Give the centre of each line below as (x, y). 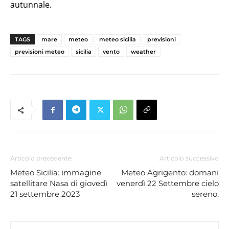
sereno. (205, 194)
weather (143, 51)
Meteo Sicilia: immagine (56, 172)
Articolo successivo (189, 158)
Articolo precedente (41, 158)
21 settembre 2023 (45, 194)
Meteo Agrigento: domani (170, 172)
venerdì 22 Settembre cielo (168, 183)
